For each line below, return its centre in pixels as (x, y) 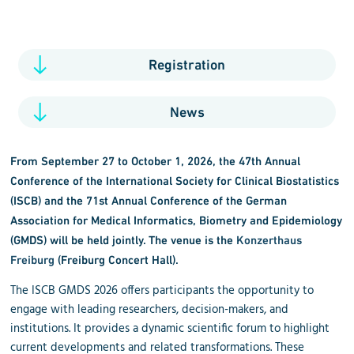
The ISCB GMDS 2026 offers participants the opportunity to (162, 291)
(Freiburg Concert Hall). (117, 260)
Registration (187, 65)
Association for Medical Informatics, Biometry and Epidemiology (177, 220)
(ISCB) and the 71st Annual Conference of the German (149, 201)
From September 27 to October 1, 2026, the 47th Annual (156, 161)
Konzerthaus (269, 240)
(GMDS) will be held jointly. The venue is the (124, 240)
